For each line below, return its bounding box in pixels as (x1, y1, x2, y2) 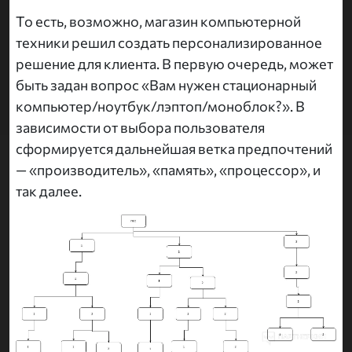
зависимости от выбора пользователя (16, 119, 265, 137)
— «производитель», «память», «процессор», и (16, 161, 321, 179)
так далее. (16, 182, 82, 200)
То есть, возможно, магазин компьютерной (16, 13, 301, 31)
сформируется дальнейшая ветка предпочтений (16, 140, 332, 158)
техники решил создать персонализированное (16, 34, 322, 52)
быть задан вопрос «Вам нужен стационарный (16, 76, 317, 94)
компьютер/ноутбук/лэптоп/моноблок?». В (16, 97, 305, 115)
